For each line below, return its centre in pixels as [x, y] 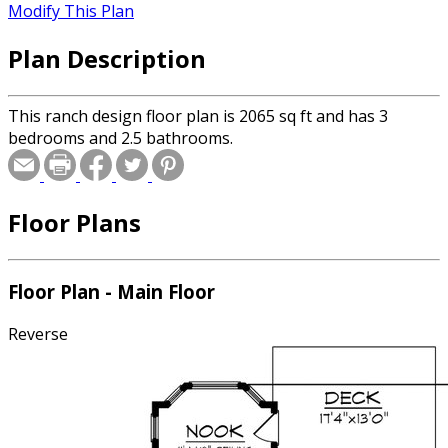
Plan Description [107, 58]
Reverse [38, 334]
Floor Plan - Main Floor [111, 292]
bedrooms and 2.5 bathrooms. [120, 137]
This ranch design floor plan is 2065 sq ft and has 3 [198, 115]
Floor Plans [74, 222]
